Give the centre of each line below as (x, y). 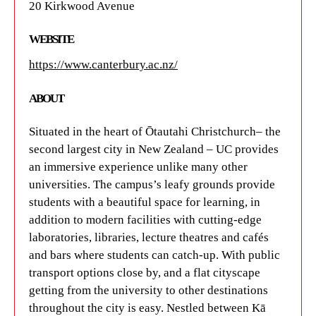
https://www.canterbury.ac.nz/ (103, 65)
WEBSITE (51, 39)
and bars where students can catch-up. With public (154, 255)
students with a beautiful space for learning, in (145, 202)
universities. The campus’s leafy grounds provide (152, 185)
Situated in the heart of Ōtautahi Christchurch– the (155, 132)
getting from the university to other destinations (148, 291)
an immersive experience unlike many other (138, 167)
